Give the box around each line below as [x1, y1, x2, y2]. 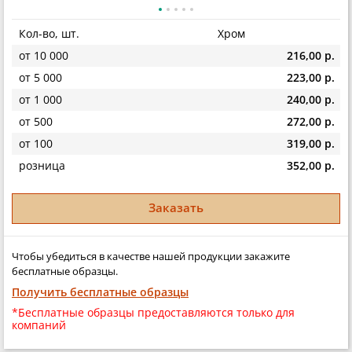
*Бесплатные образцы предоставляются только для [12, 305, 295, 321]
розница [19, 158, 65, 174]
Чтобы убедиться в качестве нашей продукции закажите [12, 249, 290, 264]
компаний [12, 317, 66, 333]
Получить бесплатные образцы [12, 284, 189, 300]
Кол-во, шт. [19, 26, 79, 42]
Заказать [148, 200, 203, 216]
